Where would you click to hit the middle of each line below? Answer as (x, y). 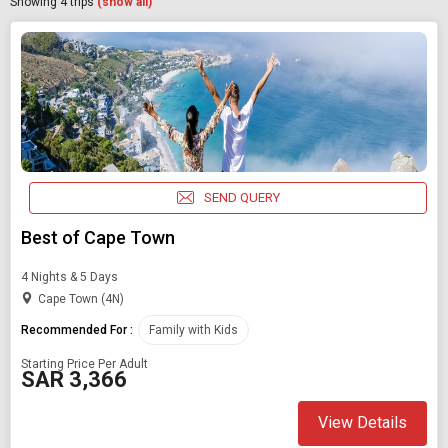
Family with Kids (193, 329)
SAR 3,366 (74, 379)
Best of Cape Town (98, 237)
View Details (362, 423)
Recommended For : (77, 329)
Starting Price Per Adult (84, 363)
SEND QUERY (241, 198)
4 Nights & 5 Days (69, 276)
